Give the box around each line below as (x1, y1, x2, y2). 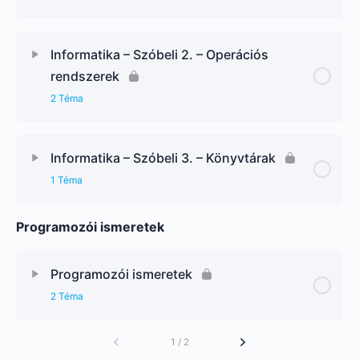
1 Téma (50, 173, 83, 186)
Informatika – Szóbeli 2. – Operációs (50, 46, 268, 63)
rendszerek (50, 67, 119, 84)
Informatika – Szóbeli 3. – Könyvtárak (50, 149, 276, 166)
